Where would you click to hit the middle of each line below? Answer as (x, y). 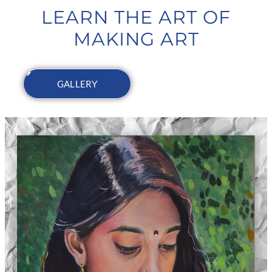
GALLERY (77, 84)
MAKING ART (136, 39)
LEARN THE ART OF (136, 17)
